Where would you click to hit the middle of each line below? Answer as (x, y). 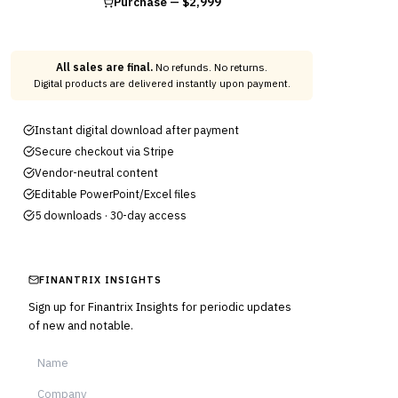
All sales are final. (104, 67)
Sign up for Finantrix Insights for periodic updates (160, 307)
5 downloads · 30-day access (111, 215)
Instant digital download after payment (137, 130)
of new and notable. (81, 326)
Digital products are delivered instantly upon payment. (162, 84)
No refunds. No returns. (210, 67)
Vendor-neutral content (96, 172)
